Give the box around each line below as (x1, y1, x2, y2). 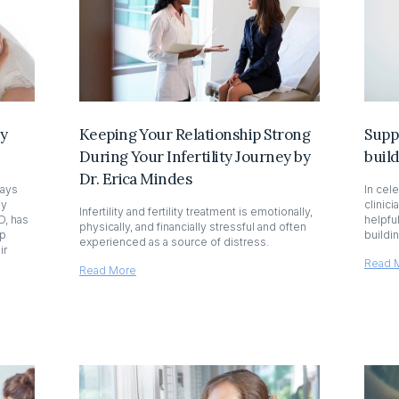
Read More (78, 264, 136, 278)
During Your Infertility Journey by (78, 147, 311, 167)
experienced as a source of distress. (78, 235, 269, 249)
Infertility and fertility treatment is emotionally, (78, 205, 313, 219)
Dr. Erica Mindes (78, 169, 192, 190)
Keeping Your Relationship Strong (78, 125, 311, 145)
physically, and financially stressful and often (78, 220, 306, 234)
